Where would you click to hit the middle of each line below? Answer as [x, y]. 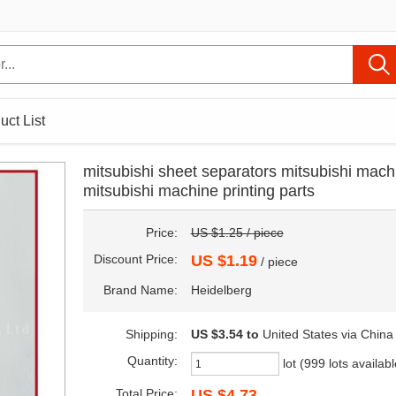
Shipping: [151, 334]
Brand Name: [140, 290]
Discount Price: [135, 259]
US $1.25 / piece [237, 232]
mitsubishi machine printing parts [199, 191]
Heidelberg [221, 290]
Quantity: [152, 361]
